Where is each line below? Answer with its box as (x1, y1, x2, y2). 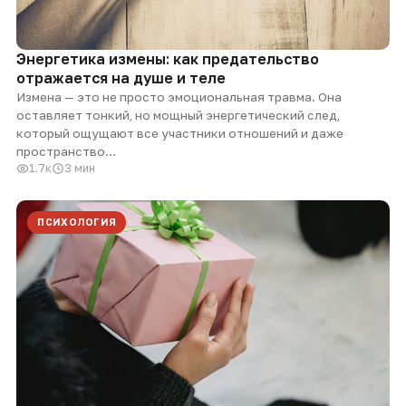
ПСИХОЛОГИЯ (37, 217, 117, 228)
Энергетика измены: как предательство (16, 50, 319, 69)
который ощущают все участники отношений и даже (16, 126, 343, 141)
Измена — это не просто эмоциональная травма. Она (16, 90, 342, 105)
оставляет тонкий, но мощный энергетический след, (16, 108, 340, 123)
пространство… (16, 144, 116, 159)
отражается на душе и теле (16, 69, 226, 88)
